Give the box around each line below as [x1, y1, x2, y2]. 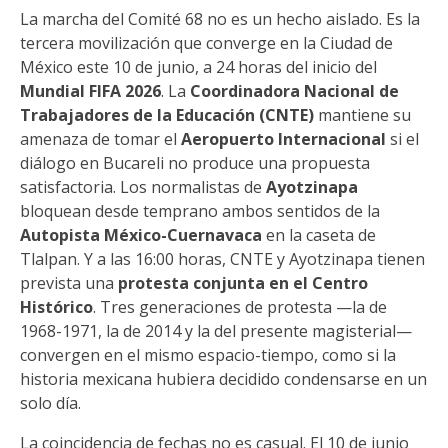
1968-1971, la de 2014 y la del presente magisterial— [20, 320, 412, 342]
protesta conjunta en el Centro [118, 272, 368, 294]
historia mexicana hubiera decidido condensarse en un [20, 368, 427, 390]
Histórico [20, 296, 93, 318]
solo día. [20, 392, 81, 414]
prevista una [20, 272, 118, 294]
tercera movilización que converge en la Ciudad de [20, 32, 393, 54]
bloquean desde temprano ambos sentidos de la [20, 200, 380, 222]
